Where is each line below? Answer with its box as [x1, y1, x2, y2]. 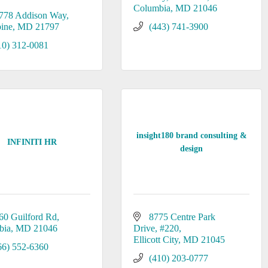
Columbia [133, 3, 170, 13]
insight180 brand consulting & [136, 130, 247, 140]
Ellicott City [133, 234, 178, 245]
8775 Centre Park [148, 212, 215, 222]
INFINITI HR [7, 137, 57, 147]
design [180, 144, 203, 153]
